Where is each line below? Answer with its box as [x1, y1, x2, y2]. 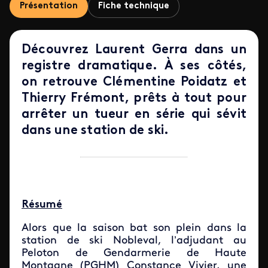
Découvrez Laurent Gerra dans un [22, 44, 246, 56]
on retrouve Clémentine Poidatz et [22, 76, 246, 89]
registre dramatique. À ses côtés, [22, 60, 246, 72]
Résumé [22, 199, 62, 211]
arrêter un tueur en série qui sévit [22, 108, 246, 121]
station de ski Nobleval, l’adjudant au [22, 235, 246, 246]
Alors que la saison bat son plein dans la [22, 223, 246, 234]
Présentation [20, 2, 78, 11]
